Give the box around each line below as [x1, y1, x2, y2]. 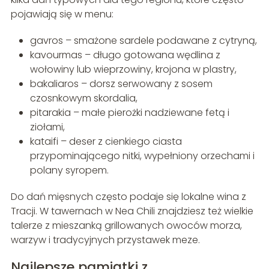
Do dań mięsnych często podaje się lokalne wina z [10, 189, 246, 204]
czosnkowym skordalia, [29, 91, 138, 105]
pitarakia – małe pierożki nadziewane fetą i [29, 105, 229, 119]
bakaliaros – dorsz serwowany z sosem [29, 76, 213, 91]
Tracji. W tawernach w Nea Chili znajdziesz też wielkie [10, 204, 253, 218]
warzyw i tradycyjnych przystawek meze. [10, 232, 200, 247]
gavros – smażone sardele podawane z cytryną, [29, 33, 257, 47]
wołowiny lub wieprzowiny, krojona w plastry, [29, 62, 237, 76]
